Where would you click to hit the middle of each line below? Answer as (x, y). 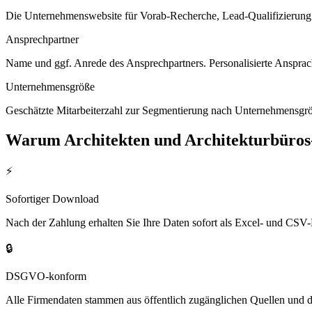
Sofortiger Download (52, 199)
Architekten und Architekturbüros (187, 140)
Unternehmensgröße (50, 86)
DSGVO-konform (46, 276)
